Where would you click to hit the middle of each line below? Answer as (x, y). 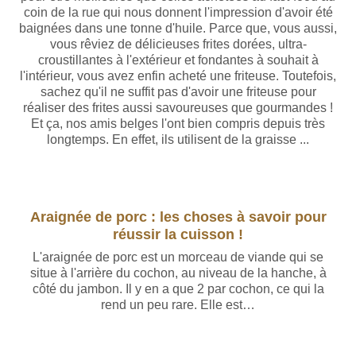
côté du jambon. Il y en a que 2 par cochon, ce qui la (178, 289)
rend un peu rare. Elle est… (178, 305)
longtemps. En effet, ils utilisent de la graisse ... (178, 139)
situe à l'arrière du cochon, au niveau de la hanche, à (178, 273)
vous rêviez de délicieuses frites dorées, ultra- (178, 44)
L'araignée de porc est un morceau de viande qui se (178, 257)
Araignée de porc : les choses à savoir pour (178, 217)
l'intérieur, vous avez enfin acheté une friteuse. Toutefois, (178, 76)
